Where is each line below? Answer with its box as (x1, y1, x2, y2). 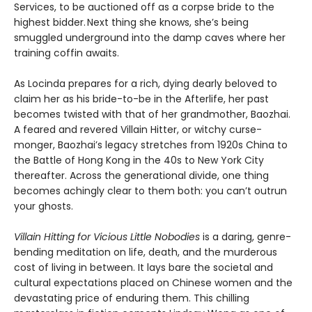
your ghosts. (14, 198, 73, 213)
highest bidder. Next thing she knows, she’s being (14, 15, 249, 29)
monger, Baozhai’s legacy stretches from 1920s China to (14, 137, 288, 152)
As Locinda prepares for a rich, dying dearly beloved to (14, 76, 277, 91)
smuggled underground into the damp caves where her (14, 30, 286, 45)
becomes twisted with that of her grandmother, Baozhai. (14, 107, 290, 121)
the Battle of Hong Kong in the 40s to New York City (14, 153, 264, 167)
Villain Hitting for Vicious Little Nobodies (14, 229, 200, 244)
